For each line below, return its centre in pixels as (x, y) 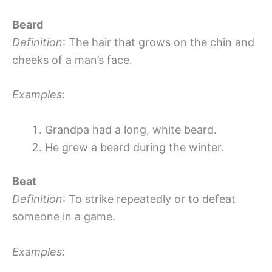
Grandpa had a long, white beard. (131, 130)
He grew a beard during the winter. (134, 148)
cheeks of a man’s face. (72, 59)
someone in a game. (64, 217)
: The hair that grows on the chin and (158, 42)
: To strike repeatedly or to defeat (149, 199)
